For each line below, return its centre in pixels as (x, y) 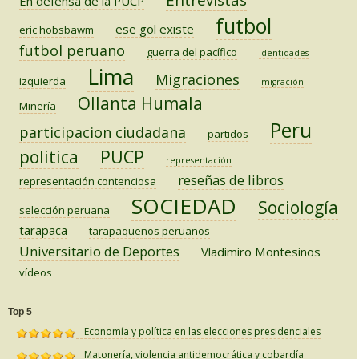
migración (282, 82)
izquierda (42, 81)
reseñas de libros (231, 180)
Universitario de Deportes (99, 252)
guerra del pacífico (192, 52)
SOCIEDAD (184, 206)
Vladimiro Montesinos (261, 252)
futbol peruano (72, 51)
